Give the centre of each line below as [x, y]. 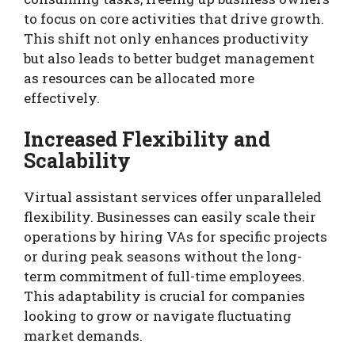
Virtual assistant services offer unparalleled [173, 197]
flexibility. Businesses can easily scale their [170, 216]
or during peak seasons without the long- [163, 256]
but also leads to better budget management [169, 59]
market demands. [83, 335]
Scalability [78, 160]
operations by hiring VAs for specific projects [176, 236]
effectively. [62, 98]
